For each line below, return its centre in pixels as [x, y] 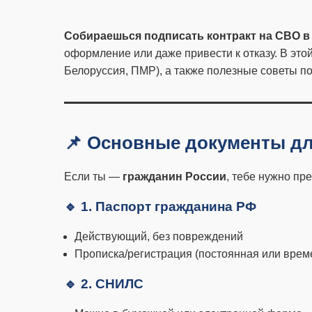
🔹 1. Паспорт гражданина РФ [160, 206]
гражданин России [174, 177]
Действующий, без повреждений [159, 236]
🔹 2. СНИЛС [104, 284]
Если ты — [93, 177]
